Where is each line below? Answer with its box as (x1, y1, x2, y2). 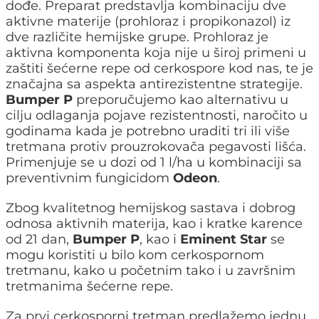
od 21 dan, (6, 231, 73, 247)
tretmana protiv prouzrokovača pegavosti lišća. (6, 138, 306, 155)
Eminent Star (180, 231, 267, 247)
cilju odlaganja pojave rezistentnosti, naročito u (6, 107, 308, 123)
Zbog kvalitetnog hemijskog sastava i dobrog (6, 199, 296, 216)
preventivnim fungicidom (6, 169, 173, 186)
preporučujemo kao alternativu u (73, 91, 288, 108)
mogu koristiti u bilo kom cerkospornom (6, 246, 264, 263)
